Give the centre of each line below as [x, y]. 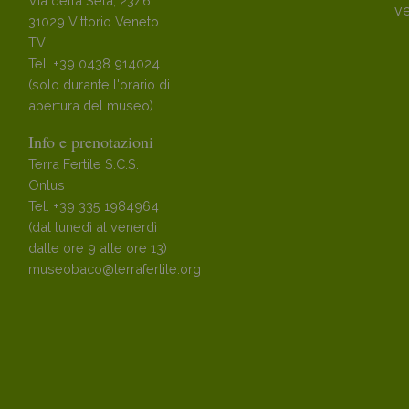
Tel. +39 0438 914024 [94, 64]
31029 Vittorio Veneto [94, 22]
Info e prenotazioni [91, 142]
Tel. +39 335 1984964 [94, 206]
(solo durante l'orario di [99, 85]
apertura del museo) [91, 106]
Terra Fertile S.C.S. [84, 164]
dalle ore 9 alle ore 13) [98, 248]
